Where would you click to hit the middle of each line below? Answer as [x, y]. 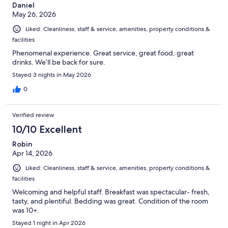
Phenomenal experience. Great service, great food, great [103, 53]
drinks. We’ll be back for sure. [59, 62]
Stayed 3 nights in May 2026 [52, 75]
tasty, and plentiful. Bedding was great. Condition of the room [110, 201]
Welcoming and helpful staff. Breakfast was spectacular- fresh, [111, 192]
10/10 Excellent [47, 130]
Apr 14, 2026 [32, 153]
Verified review [33, 115]
